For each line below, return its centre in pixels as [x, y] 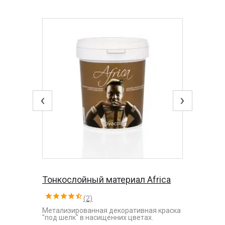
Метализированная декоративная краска [112, 210]
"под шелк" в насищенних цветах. [98, 217]
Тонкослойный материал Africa [107, 179]
